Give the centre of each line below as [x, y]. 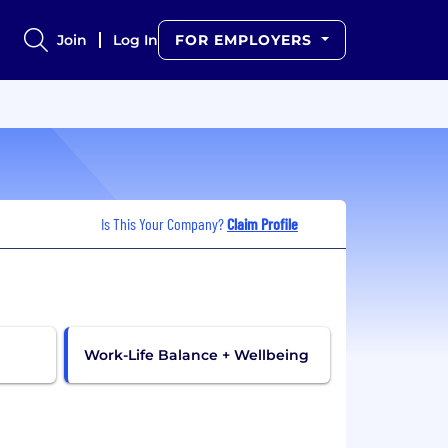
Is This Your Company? [164, 223]
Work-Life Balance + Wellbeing [196, 354]
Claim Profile [262, 223]
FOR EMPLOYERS [246, 40]
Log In [136, 40]
